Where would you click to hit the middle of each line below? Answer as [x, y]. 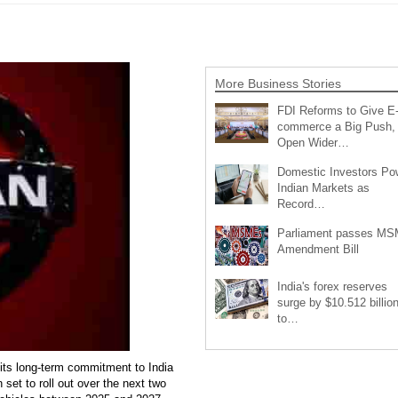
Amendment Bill [318, 249]
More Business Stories [278, 83]
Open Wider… [313, 142]
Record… [301, 203]
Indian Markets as [323, 187]
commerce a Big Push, [336, 126]
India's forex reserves [332, 286]
